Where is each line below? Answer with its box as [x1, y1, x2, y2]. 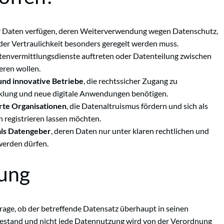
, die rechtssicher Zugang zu [83, 75, 177, 85]
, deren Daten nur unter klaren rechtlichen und [51, 125, 209, 135]
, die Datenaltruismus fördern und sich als [66, 100, 208, 110]
